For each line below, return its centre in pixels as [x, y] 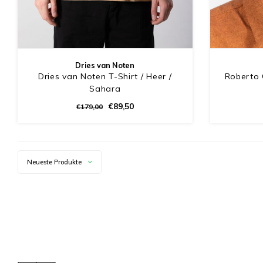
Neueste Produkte [54, 162]
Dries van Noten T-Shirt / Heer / [105, 76]
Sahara [105, 88]
